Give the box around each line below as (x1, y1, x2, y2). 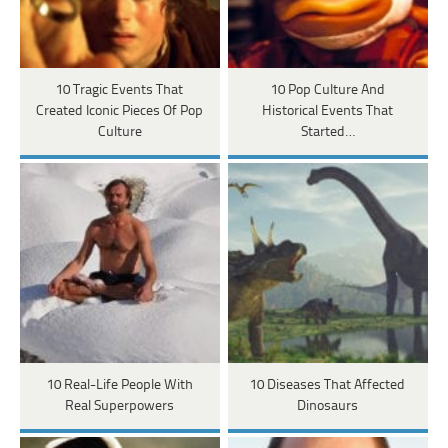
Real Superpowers (65, 399, 175, 415)
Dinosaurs (297, 399, 359, 415)
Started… (300, 125, 355, 141)
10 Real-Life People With (46, 378, 193, 394)
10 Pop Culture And (270, 83, 385, 99)
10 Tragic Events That (56, 83, 184, 99)
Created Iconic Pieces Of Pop (36, 104, 204, 120)
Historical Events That (262, 104, 394, 120)
